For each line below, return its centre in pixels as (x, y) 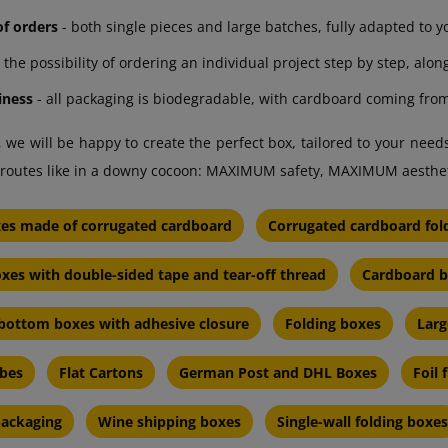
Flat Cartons (101, 373)
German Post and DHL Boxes (278, 373)
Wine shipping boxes (169, 422)
